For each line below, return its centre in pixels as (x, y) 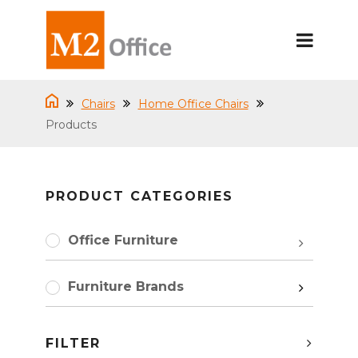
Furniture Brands (125, 286)
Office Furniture (123, 240)
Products (71, 125)
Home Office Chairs (193, 104)
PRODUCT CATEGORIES (139, 196)
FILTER (73, 343)
